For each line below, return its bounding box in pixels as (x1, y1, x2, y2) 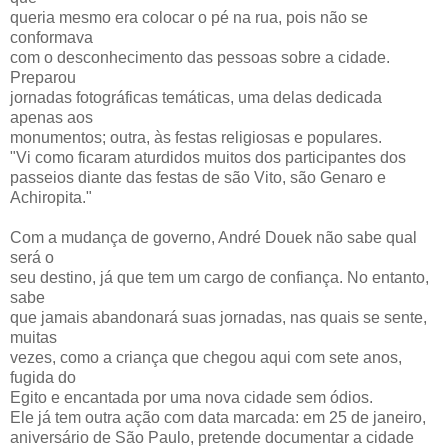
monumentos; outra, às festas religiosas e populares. (10, 129, 382, 146)
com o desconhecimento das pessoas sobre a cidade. (10, 49, 390, 66)
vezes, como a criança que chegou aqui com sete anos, (10, 349, 402, 366)
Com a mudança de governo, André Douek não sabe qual (10, 229, 417, 246)
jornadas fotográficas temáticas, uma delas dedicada (10, 89, 382, 106)
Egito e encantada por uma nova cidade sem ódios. (10, 389, 373, 406)
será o (10, 249, 54, 266)
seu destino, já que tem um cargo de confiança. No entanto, (10, 269, 429, 286)
